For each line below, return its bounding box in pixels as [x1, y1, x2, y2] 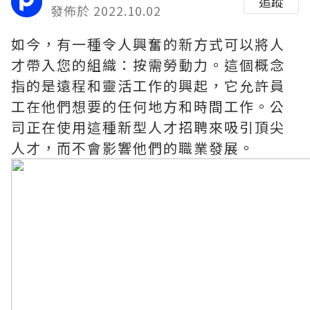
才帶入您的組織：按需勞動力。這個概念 [11, 55, 285, 75]
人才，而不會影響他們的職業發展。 [11, 138, 255, 158]
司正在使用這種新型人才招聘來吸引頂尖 [11, 117, 285, 137]
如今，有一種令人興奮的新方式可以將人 [11, 34, 285, 54]
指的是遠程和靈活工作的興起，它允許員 [11, 75, 285, 95]
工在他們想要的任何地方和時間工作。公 [11, 96, 285, 116]
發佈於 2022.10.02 [51, 1, 161, 19]
